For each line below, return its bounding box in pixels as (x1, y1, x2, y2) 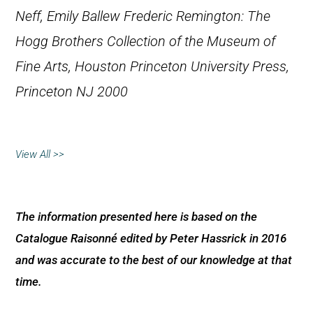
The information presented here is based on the (15, 209, 257, 224)
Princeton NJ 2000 (15, 83, 128, 100)
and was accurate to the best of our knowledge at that (15, 252, 292, 267)
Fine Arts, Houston (15, 58, 130, 75)
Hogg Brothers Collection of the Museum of (15, 33, 275, 50)
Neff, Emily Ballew (15, 8, 124, 24)
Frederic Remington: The (124, 8, 270, 24)
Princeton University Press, (130, 58, 289, 75)
